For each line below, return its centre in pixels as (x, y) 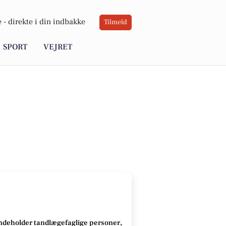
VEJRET (58, 47)
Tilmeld (116, 22)
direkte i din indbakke (47, 22)
